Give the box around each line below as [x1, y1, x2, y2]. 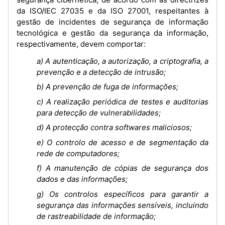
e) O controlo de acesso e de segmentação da [37, 137, 208, 147]
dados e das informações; [37, 174, 128, 184]
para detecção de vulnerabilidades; [37, 107, 161, 118]
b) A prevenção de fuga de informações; [37, 82, 178, 91]
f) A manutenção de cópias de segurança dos [37, 163, 208, 173]
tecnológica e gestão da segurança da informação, [17, 28, 208, 38]
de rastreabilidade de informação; [37, 211, 156, 221]
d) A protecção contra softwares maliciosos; [37, 123, 192, 132]
